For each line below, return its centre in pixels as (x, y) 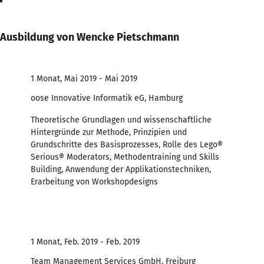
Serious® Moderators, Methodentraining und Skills (125, 157)
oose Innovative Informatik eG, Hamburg (107, 98)
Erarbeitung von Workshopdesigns (94, 181)
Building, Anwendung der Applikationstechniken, (121, 169)
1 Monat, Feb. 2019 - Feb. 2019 (85, 242)
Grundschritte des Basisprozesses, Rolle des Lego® (127, 144)
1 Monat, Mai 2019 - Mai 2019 (84, 78)
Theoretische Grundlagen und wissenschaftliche (121, 120)
